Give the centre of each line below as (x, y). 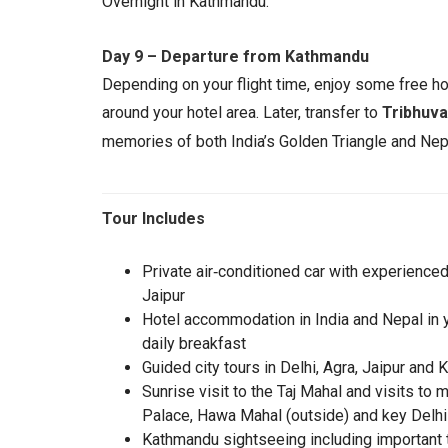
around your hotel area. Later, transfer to (242, 112)
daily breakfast (194, 343)
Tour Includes (153, 218)
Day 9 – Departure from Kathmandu (235, 56)
